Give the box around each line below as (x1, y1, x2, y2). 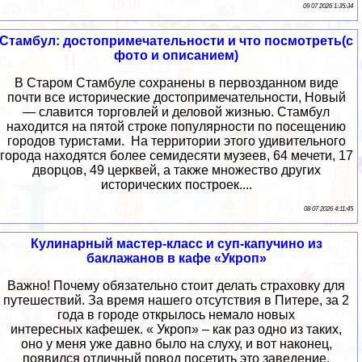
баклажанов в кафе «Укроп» (86, 251, 267, 266)
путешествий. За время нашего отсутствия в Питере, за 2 (3, 293, 349, 308)
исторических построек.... (100, 178, 252, 192)
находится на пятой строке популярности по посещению (6, 120, 346, 134)
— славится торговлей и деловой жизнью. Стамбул (23, 105, 330, 120)
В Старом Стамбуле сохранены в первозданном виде (14, 76, 339, 90)
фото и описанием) (114, 48, 238, 63)
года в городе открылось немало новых (57, 308, 295, 322)
